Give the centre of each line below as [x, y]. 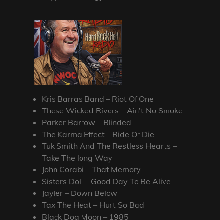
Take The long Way [77, 157]
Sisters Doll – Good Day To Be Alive [107, 181]
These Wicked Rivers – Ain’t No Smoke [112, 110]
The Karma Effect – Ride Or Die [98, 134]
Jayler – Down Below [80, 193]
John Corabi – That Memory [92, 169]
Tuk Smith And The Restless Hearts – [110, 146]
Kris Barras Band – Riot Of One [98, 98]
